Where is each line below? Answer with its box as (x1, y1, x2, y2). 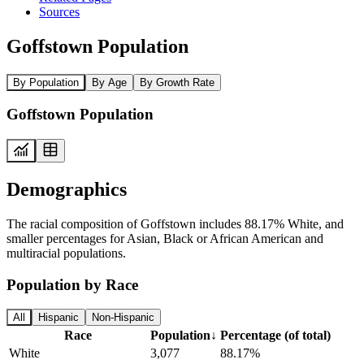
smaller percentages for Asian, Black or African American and (6, 231, 323, 245)
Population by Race (6, 275, 138, 293)
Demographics (6, 178, 127, 200)
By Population (13, 76, 79, 89)
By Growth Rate (140, 76, 214, 89)
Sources (39, 4, 80, 19)
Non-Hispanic (92, 311, 154, 324)
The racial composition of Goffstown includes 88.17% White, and (6, 216, 344, 231)
